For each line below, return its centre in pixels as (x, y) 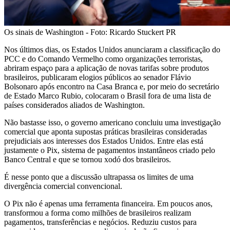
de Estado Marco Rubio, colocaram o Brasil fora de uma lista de (108, 95)
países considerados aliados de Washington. (74, 105)
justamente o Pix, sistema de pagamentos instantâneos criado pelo (110, 150)
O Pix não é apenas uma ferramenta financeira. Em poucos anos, (108, 203)
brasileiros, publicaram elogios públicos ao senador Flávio (98, 77)
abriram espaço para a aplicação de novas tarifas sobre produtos (107, 68)
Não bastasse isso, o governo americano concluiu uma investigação (112, 122)
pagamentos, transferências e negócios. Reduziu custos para (100, 222)
